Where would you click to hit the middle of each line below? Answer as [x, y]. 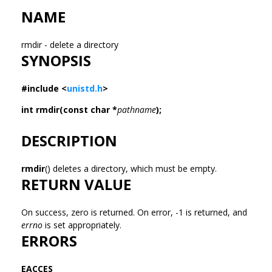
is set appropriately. [83, 225]
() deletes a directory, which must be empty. [132, 168]
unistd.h [85, 88]
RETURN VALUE [76, 184]
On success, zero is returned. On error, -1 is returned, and [134, 212]
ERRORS [49, 240]
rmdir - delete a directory [71, 44]
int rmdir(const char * [69, 109]
